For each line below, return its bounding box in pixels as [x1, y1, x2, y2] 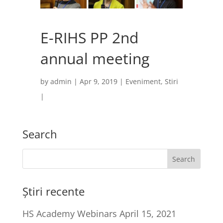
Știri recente [22, 183, 85, 199]
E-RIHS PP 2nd [40, 27, 138, 48]
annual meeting [40, 48, 149, 69]
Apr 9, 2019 [79, 76, 117, 86]
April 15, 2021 [119, 207, 176, 220]
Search [22, 126, 57, 141]
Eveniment [125, 76, 161, 86]
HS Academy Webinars [22, 207, 117, 220]
